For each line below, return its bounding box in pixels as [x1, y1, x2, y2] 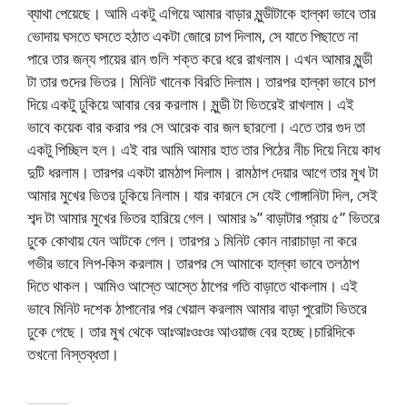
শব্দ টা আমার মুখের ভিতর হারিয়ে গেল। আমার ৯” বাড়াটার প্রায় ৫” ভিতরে [27, 206, 380, 228]
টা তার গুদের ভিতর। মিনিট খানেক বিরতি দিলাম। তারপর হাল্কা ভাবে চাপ [27, 70, 375, 92]
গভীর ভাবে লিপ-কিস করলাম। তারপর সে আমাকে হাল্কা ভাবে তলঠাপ [27, 252, 359, 273]
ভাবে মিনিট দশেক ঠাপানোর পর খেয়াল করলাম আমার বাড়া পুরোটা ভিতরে [27, 297, 367, 319]
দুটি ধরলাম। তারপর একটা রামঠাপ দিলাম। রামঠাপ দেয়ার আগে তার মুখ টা [27, 161, 378, 183]
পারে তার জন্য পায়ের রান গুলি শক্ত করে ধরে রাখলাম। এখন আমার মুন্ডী [27, 47, 372, 69]
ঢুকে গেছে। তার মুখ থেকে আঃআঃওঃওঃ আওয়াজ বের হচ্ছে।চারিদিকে [27, 320, 355, 342]
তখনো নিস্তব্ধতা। [27, 342, 119, 364]
